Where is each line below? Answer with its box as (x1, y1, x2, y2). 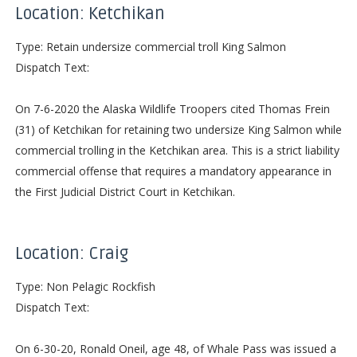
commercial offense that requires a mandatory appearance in (14, 163, 331, 178)
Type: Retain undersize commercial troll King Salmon (14, 38, 286, 54)
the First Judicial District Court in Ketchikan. (14, 183, 235, 199)
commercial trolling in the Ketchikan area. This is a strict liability (14, 142, 339, 158)
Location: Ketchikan (14, 3, 165, 24)
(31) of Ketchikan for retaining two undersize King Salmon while (14, 121, 342, 137)
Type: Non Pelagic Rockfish (14, 278, 155, 294)
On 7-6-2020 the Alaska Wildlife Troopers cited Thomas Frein (14, 100, 330, 116)
